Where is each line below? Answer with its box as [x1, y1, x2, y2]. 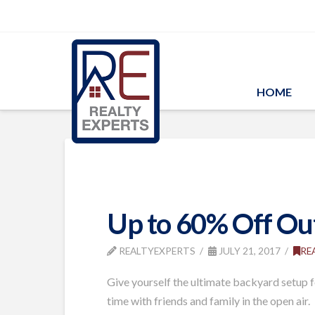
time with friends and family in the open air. [107, 294, 310, 307]
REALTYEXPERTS [117, 245, 195, 257]
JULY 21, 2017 [217, 245, 281, 257]
